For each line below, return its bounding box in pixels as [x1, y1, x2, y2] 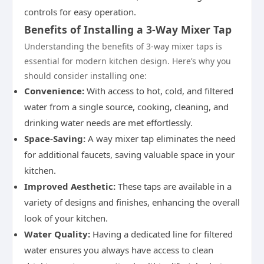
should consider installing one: [24, 70, 147, 81]
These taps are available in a [115, 180, 232, 192]
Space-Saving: [24, 133, 85, 144]
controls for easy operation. [24, 6, 136, 18]
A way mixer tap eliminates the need [85, 133, 236, 144]
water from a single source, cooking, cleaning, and [24, 101, 229, 113]
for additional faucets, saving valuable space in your [24, 148, 235, 160]
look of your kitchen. [24, 212, 108, 224]
